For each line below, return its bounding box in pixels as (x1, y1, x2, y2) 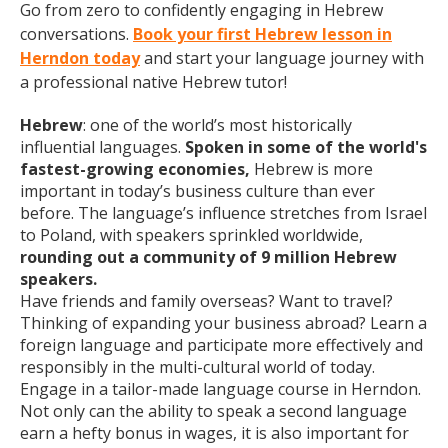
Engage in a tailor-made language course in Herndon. (20, 378, 421, 400)
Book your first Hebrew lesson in (133, 23, 392, 45)
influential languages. (20, 136, 185, 158)
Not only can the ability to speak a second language (20, 400, 407, 422)
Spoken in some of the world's (185, 136, 427, 158)
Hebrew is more (254, 158, 373, 180)
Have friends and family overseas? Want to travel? (20, 290, 393, 312)
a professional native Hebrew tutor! (20, 71, 287, 93)
